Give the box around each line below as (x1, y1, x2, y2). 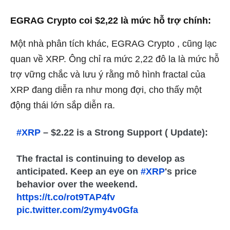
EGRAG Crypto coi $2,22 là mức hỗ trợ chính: (10, 15, 211, 26)
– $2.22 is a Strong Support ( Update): (41, 127, 208, 138)
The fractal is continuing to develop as (16, 153, 185, 164)
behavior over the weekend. (16, 179, 138, 189)
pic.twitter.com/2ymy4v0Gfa (16, 204, 139, 215)
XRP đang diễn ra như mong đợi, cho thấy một (10, 84, 202, 95)
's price (165, 166, 197, 177)
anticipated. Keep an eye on (16, 166, 141, 177)
